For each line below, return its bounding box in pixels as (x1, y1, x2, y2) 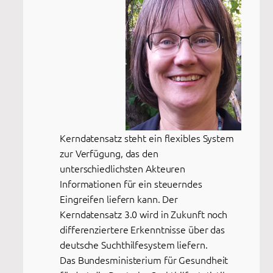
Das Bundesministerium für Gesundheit (60, 253, 229, 267)
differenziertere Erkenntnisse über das (60, 222, 225, 236)
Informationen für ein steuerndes (60, 177, 202, 191)
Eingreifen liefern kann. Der (60, 192, 179, 206)
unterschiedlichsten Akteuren (60, 161, 186, 175)
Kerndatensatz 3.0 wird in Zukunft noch (60, 207, 228, 221)
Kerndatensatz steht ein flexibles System (60, 131, 234, 145)
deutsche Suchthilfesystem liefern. (60, 238, 208, 252)
